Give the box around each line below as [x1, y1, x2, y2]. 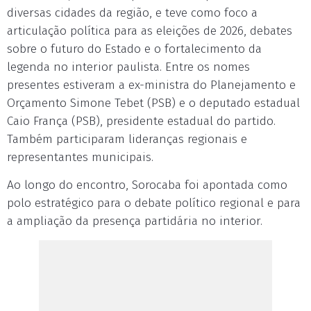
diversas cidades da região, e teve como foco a [7, 6, 258, 20]
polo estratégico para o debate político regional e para [7, 196, 301, 210]
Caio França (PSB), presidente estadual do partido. [7, 114, 276, 128]
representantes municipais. [7, 150, 153, 165]
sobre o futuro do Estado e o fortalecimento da [7, 42, 262, 56]
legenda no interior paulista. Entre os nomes [7, 60, 250, 74]
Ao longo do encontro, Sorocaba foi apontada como [7, 178, 287, 192]
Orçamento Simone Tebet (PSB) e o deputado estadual [7, 96, 300, 110]
